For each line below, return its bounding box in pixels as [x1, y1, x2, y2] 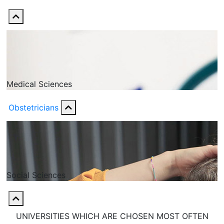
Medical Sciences [6, 79, 72, 89]
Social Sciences [6, 170, 65, 180]
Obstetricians [8, 102, 58, 112]
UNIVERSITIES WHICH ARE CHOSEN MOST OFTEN [15, 211, 208, 221]
